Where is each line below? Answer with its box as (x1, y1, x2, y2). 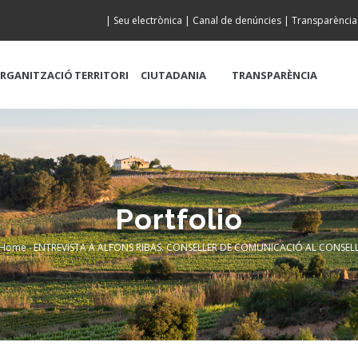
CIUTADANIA (141, 68, 207, 82)
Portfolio (115, 201, 243, 236)
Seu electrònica (113, 14, 182, 27)
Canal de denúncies (193, 14, 281, 27)
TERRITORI (74, 68, 129, 82)
